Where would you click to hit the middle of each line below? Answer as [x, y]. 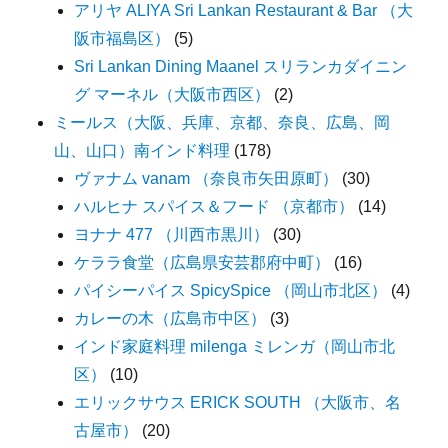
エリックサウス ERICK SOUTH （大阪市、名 [238, 402]
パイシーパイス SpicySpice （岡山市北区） [231, 290]
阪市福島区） [122, 38]
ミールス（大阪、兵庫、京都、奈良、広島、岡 [222, 122]
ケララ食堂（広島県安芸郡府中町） [202, 262]
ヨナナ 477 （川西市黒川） [172, 234]
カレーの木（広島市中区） [170, 318]
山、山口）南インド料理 [142, 150]
